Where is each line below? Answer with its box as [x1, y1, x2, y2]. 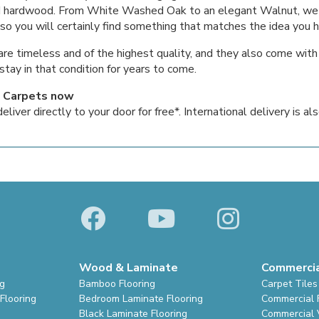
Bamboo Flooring [78, 276, 155, 291]
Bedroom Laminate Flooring [78, 291, 203, 305]
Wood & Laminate [78, 259, 178, 276]
